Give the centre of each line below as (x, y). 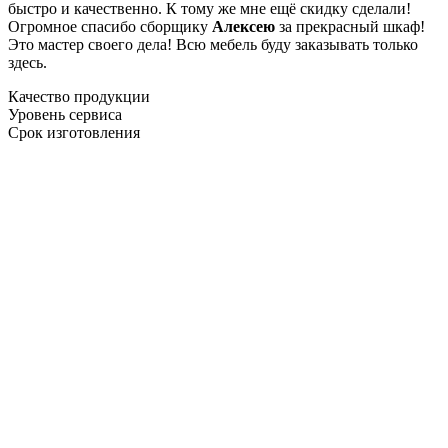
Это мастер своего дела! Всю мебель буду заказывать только (213, 44)
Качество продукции (79, 96)
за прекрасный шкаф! (350, 26)
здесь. (27, 62)
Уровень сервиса (65, 114)
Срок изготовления (74, 132)
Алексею (243, 26)
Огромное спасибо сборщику (110, 26)
